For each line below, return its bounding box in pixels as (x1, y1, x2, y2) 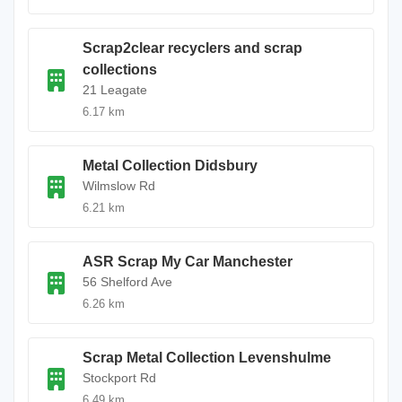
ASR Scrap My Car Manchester (83, 254, 293, 269)
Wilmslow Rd (83, 179, 155, 193)
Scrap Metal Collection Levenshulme (83, 350, 331, 365)
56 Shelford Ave (83, 275, 172, 289)
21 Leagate (83, 83, 147, 97)
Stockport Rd (83, 371, 156, 385)
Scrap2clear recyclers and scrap (83, 40, 302, 56)
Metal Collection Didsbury (83, 158, 258, 173)
